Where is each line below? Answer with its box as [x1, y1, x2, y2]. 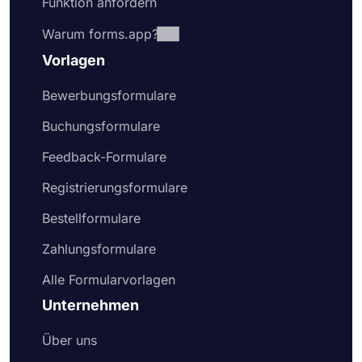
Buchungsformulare [42, 118, 160, 134]
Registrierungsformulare [42, 179, 187, 196]
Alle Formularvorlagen [42, 271, 175, 288]
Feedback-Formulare [42, 149, 166, 165]
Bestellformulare [42, 210, 141, 226]
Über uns [42, 332, 97, 348]
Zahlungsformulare [42, 241, 156, 257]
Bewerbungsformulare [42, 87, 176, 103]
